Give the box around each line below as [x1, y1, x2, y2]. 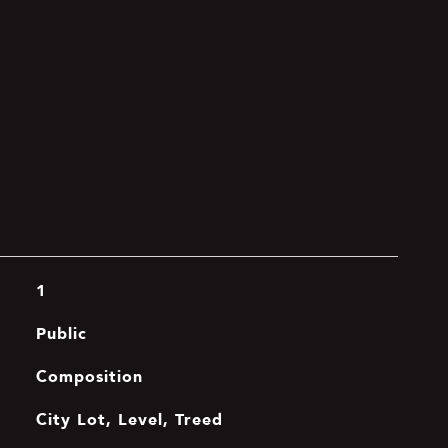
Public [35, 320, 87, 346]
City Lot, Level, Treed [35, 406, 223, 432]
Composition [35, 363, 143, 389]
